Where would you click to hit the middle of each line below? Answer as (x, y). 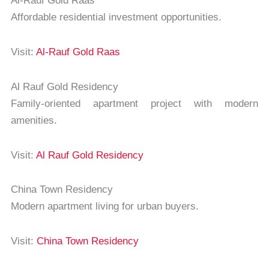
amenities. (34, 120)
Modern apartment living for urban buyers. (104, 207)
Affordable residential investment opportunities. (116, 17)
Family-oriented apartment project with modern (134, 103)
